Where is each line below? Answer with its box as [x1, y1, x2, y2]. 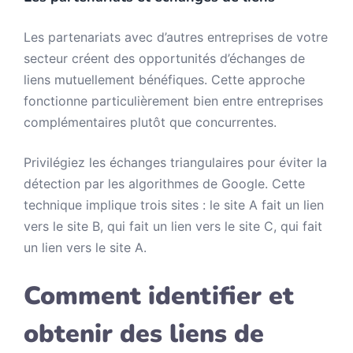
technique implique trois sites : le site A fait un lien [24, 197, 324, 213]
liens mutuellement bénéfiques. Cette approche [24, 72, 305, 87]
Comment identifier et [24, 279, 294, 313]
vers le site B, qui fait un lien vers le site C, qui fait [24, 218, 322, 234]
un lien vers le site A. [24, 240, 147, 255]
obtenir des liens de [24, 317, 264, 351]
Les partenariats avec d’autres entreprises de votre [24, 29, 328, 45]
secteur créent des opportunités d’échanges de [24, 50, 305, 66]
